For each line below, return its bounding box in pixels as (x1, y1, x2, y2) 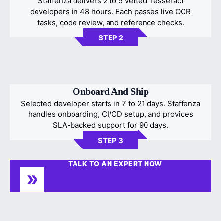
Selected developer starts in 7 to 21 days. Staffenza (21, 98, 200, 108)
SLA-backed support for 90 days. (53, 120, 168, 130)
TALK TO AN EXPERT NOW (68, 159, 162, 168)
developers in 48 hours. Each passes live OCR (30, 6, 191, 16)
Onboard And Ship (73, 85, 148, 97)
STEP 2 (98, 33, 123, 42)
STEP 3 (98, 135, 123, 145)
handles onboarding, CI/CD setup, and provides (28, 109, 193, 119)
